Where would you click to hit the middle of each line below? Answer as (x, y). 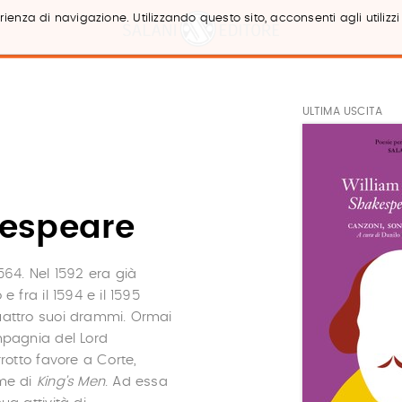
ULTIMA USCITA (342, 111)
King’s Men (70, 382)
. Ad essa (136, 382)
